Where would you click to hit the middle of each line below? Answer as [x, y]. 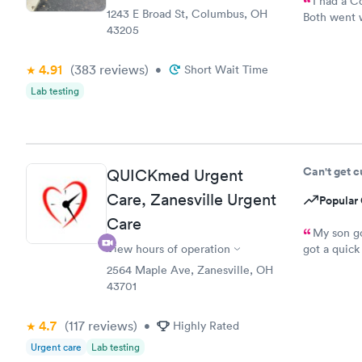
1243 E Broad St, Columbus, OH [187, 13]
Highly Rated [206, 326]
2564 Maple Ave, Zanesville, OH [190, 270]
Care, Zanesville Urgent [192, 200]
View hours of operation [168, 249]
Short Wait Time [226, 69]
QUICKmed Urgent [175, 175]
